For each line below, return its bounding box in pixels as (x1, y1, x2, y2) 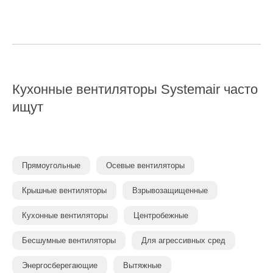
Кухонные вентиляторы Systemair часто (12, 82, 258, 97)
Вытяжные (123, 261, 161, 270)
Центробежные (133, 211, 188, 220)
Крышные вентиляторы (22, 186, 107, 195)
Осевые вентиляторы (106, 161, 185, 170)
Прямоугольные (22, 161, 80, 170)
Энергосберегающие (22, 261, 97, 270)
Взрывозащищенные (132, 186, 208, 195)
